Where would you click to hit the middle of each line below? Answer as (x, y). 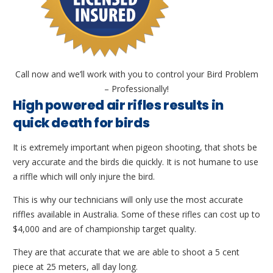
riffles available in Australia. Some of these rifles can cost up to (136, 214)
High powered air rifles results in (118, 105)
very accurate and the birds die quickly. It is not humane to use (136, 162)
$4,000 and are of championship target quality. (105, 229)
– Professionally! (136, 89)
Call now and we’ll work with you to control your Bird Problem (136, 74)
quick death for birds (81, 123)
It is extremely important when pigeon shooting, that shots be (135, 147)
